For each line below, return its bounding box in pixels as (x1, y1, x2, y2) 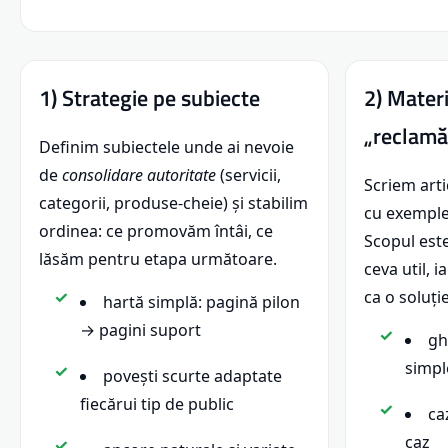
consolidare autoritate (62, 164, 216, 187)
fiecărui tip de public (80, 393, 234, 416)
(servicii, (216, 164, 281, 187)
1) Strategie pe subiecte (39, 81, 260, 116)
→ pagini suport (80, 319, 201, 342)
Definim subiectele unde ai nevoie (39, 136, 294, 159)
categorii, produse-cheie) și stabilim (39, 192, 308, 215)
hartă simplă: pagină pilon (103, 291, 300, 314)
